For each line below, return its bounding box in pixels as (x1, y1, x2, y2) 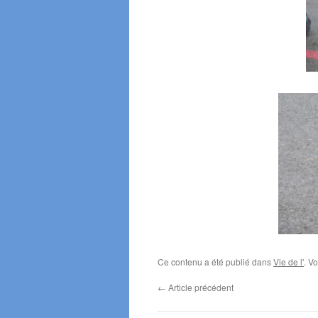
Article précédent (166, 281, 234, 293)
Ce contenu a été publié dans (158, 256, 273, 268)
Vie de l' (273, 256, 304, 268)
